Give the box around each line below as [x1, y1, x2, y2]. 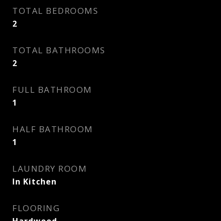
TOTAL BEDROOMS [12, 5, 98, 16]
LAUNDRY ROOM [12, 163, 87, 174]
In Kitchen [12, 176, 57, 187]
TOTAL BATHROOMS [12, 44, 106, 56]
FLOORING [12, 202, 60, 214]
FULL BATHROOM [12, 84, 92, 95]
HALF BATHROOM [12, 123, 93, 135]
